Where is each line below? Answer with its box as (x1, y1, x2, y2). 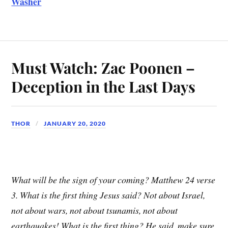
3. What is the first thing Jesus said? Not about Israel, (11, 189, 206, 202)
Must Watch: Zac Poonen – (11, 58, 195, 78)
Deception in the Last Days (11, 76, 196, 97)
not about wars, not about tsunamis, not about (11, 204, 178, 217)
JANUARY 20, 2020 (44, 120, 106, 128)
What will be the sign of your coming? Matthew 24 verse (11, 174, 216, 186)
